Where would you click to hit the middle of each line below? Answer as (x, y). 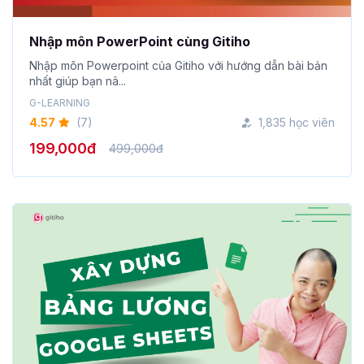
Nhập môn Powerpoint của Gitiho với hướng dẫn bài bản (178, 66)
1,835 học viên (297, 123)
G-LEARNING (60, 103)
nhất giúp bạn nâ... (78, 81)
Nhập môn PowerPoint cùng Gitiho (140, 42)
